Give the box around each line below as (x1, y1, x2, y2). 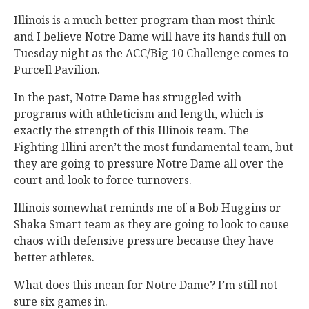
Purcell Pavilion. (14, 62, 103, 78)
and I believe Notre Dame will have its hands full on (14, 29, 286, 45)
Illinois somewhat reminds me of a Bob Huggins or (14, 200, 281, 216)
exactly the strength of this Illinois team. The (14, 123, 249, 139)
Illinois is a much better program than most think (14, 12, 275, 28)
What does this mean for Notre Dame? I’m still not (14, 277, 277, 293)
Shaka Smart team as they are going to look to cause (14, 217, 289, 232)
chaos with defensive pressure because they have (14, 233, 274, 249)
